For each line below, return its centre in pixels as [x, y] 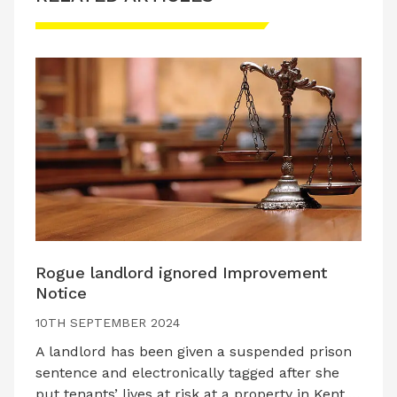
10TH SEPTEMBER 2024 [108, 322]
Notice [61, 292]
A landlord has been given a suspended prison [194, 351]
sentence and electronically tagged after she [187, 372]
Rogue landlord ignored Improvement [181, 272]
